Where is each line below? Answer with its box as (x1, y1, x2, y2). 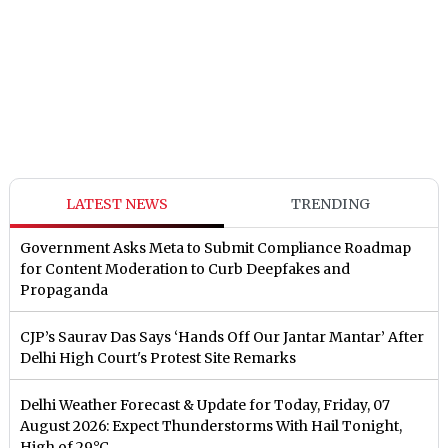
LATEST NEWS (66, 194, 169, 213)
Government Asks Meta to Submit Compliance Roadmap (20, 238, 412, 257)
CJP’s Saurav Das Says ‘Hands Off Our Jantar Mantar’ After (20, 327, 425, 346)
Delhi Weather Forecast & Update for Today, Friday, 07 (20, 395, 391, 414)
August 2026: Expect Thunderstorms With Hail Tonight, (20, 416, 403, 435)
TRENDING (291, 194, 371, 213)
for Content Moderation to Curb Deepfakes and (20, 259, 351, 278)
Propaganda (20, 280, 109, 299)
